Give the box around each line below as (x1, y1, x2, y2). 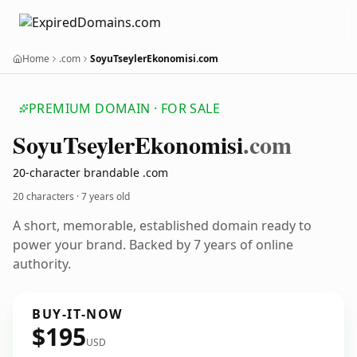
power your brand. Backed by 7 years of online (13, 236, 293, 253)
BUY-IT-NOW (32, 305, 123, 323)
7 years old (81, 190, 130, 203)
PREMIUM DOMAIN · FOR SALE (29, 100, 220, 117)
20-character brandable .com (13, 165, 168, 180)
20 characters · (13, 190, 81, 203)
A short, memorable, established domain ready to (13, 217, 312, 234)
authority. (13, 255, 71, 273)
